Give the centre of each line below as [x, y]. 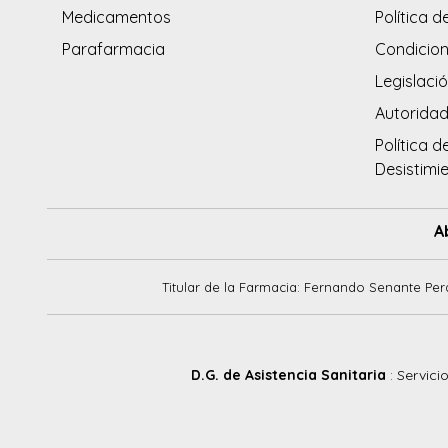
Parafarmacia [113, 49]
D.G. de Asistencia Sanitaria [290, 374]
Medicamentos [116, 17]
